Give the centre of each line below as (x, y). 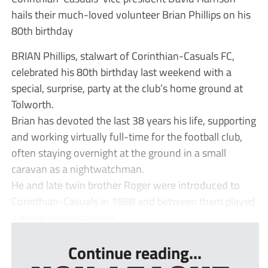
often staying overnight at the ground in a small (118, 153)
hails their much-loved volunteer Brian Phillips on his (131, 15)
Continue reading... (135, 253)
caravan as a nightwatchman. (77, 169)
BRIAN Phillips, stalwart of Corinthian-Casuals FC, (123, 56)
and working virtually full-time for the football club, (127, 137)
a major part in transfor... (66, 217)
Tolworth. (32, 104)
